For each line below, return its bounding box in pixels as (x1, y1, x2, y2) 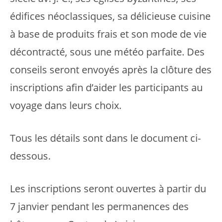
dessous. (10, 149, 51, 163)
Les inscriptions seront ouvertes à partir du (10, 182, 206, 195)
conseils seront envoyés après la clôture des (10, 63, 212, 76)
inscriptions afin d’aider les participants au (10, 81, 203, 94)
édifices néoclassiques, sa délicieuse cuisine (10, 9, 211, 23)
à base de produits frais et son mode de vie (10, 27, 207, 41)
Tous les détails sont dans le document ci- (10, 131, 201, 145)
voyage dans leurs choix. (10, 99, 121, 112)
